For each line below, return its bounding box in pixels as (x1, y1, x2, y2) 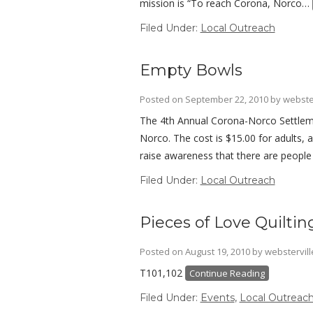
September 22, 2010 (184, 93, 268, 105)
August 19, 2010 (184, 245, 250, 258)
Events (200, 291, 235, 304)
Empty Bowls (139, 61, 242, 80)
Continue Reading (189, 267, 265, 279)
